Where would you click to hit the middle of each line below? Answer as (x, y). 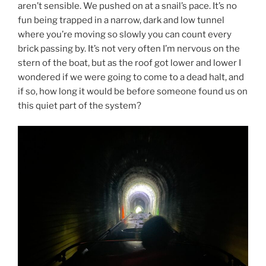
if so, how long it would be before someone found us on (133, 91)
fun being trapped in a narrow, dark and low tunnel (121, 20)
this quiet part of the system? (80, 105)
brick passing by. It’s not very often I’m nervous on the (129, 48)
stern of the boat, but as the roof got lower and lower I (129, 63)
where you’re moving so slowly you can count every (125, 34)
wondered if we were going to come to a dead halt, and (131, 77)
